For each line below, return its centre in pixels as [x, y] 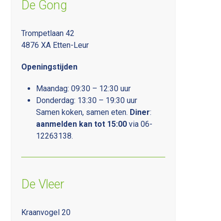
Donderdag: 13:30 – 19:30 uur [87, 100]
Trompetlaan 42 [48, 33]
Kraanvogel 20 [46, 212]
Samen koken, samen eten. [83, 112]
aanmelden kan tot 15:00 [82, 124]
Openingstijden [50, 67]
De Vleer [43, 184]
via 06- [140, 124]
